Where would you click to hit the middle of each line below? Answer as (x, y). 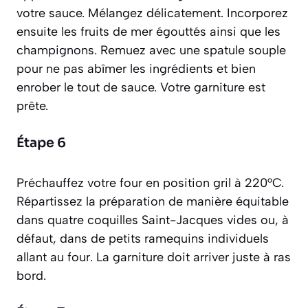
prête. (32, 106)
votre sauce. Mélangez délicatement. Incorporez (152, 13)
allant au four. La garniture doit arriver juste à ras (154, 257)
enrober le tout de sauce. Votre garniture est (141, 87)
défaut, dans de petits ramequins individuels (143, 238)
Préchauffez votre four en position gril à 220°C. (150, 183)
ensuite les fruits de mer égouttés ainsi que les (148, 31)
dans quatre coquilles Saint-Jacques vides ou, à (153, 220)
